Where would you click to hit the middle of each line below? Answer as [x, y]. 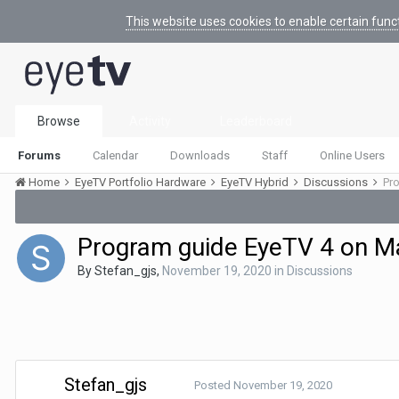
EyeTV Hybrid [256, 182]
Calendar [115, 155]
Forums [39, 155]
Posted [214, 385]
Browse [59, 121]
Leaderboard [256, 121]
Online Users [352, 155]
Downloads [200, 155]
